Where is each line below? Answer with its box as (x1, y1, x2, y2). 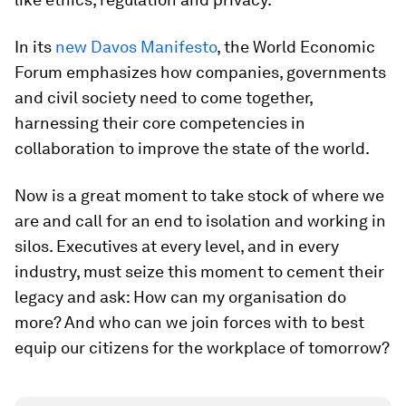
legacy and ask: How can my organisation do (14, 286, 346, 306)
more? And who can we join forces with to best (14, 312, 364, 332)
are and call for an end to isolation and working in (14, 210, 386, 230)
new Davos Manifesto (55, 36, 217, 56)
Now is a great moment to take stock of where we (14, 185, 384, 205)
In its (14, 36, 55, 56)
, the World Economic (217, 36, 375, 56)
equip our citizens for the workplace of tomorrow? (14, 337, 390, 357)
